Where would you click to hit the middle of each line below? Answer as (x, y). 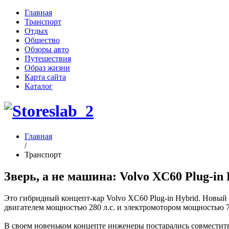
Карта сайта (45, 77)
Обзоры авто (47, 49)
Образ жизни (47, 68)
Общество (42, 40)
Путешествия (48, 59)
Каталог (39, 86)
